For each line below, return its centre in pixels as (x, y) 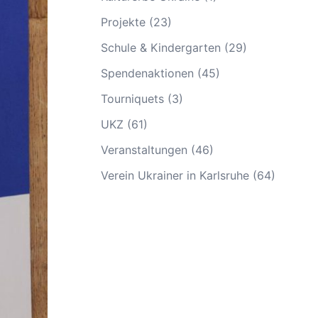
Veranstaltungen (144, 149)
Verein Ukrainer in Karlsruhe (175, 175)
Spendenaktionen (147, 73)
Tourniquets (132, 98)
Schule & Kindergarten (161, 47)
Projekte (123, 22)
